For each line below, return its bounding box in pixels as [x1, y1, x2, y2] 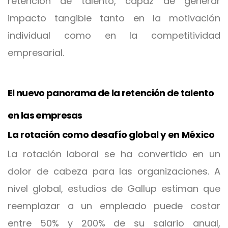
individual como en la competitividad [8, 29, 220, 42]
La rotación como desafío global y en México [8, 128, 215, 141]
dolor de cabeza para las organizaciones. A [8, 165, 220, 178]
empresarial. [8, 46, 64, 59]
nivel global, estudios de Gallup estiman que [8, 182, 220, 195]
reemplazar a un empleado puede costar [8, 199, 220, 212]
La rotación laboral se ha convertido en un [8, 148, 220, 160]
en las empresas [8, 109, 82, 122]
